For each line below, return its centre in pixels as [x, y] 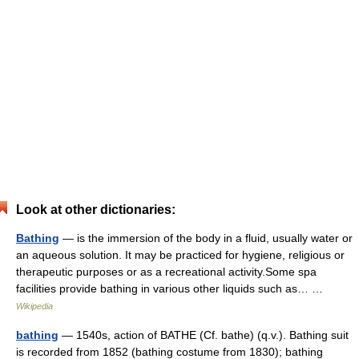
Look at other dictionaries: [96, 210]
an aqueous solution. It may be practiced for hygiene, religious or [180, 255]
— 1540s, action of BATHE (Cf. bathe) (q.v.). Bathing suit [204, 335]
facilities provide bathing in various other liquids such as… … [173, 288]
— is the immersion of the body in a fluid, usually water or [206, 238]
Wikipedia [34, 306]
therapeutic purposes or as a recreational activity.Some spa [166, 272]
